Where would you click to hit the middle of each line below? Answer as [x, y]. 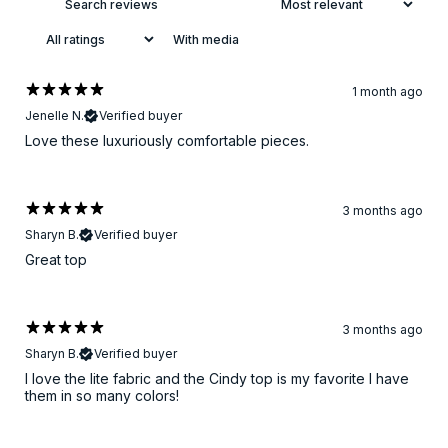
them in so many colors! [102, 396]
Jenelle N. [54, 116]
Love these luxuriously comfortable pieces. [167, 141]
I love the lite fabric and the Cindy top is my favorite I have [217, 379]
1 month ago [387, 92]
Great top [56, 260]
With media [206, 40]
